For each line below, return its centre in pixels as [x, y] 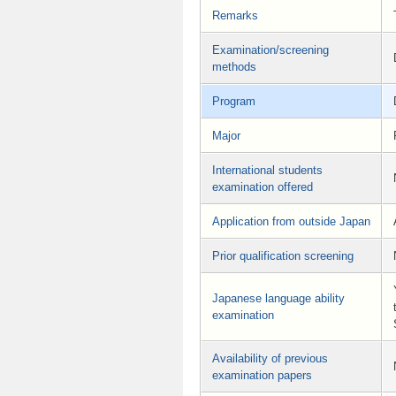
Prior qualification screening [283, 255]
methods [234, 66]
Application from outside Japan [291, 221]
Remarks [235, 15]
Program [234, 101]
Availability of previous [270, 358]
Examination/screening [270, 49]
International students [267, 170]
